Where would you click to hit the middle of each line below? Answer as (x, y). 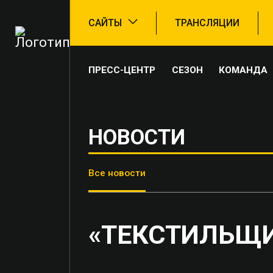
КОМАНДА (243, 70)
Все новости (117, 173)
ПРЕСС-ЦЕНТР (122, 70)
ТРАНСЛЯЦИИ (207, 23)
